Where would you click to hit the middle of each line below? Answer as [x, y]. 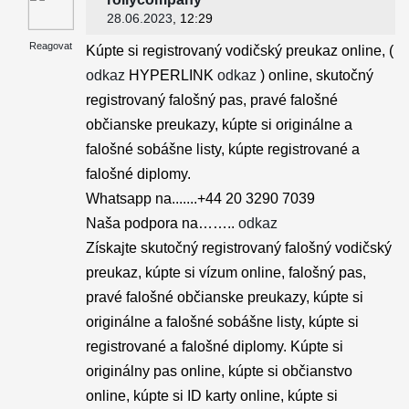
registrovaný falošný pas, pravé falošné [212, 100]
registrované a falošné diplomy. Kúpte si [215, 346]
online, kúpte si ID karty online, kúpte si [212, 396]
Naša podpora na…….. [162, 223]
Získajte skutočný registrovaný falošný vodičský [239, 248]
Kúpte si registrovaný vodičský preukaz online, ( [240, 51]
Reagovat [50, 46]
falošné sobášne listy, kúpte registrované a [223, 149]
